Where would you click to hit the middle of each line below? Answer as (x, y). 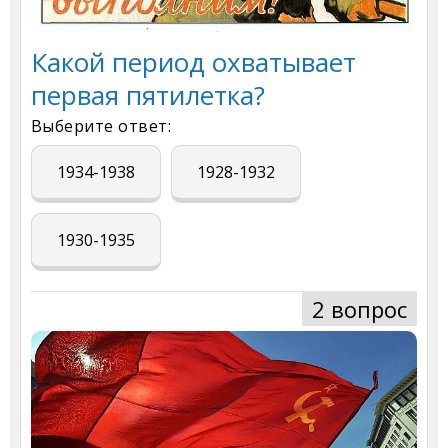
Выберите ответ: (101, 125)
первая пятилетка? (148, 94)
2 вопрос (359, 308)
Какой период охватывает (193, 61)
